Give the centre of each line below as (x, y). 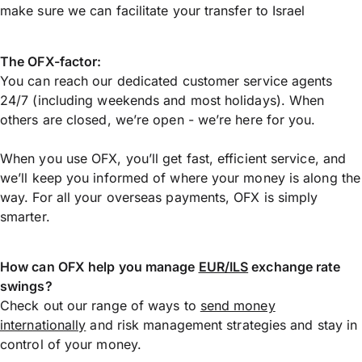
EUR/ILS (223, 267)
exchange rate (295, 267)
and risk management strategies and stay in (222, 325)
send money (238, 306)
